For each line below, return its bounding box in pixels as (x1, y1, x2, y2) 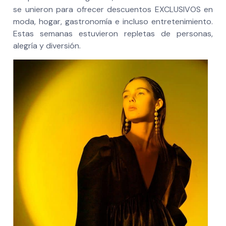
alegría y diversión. (13, 40, 81, 51)
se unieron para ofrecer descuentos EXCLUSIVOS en (13, 4, 213, 15)
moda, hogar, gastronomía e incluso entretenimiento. (13, 16, 213, 27)
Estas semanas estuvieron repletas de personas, (13, 28, 213, 39)
